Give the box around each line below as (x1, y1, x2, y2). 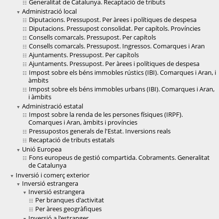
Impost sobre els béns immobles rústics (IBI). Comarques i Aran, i (29, 68, 216, 77)
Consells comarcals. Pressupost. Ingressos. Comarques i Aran (29, 42, 205, 51)
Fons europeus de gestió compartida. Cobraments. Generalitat (29, 153, 210, 162)
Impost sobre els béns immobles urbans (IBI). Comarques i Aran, (29, 85, 215, 94)
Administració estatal (22, 102, 83, 111)
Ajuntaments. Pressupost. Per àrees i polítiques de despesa (29, 59, 199, 68)
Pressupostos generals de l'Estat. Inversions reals (29, 127, 171, 136)
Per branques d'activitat (35, 196, 104, 205)
